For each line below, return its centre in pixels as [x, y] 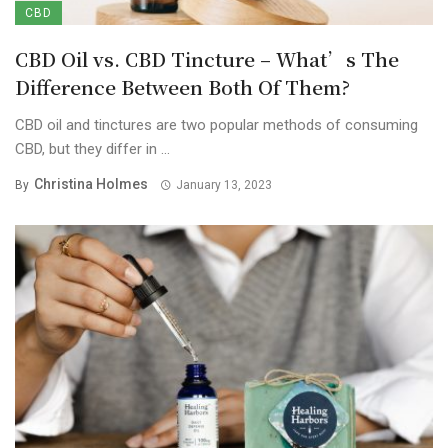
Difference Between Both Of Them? [182, 87]
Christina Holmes [91, 184]
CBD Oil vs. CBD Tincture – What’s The [207, 59]
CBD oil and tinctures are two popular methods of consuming [216, 125]
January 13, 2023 [223, 185]
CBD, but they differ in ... [92, 149]
